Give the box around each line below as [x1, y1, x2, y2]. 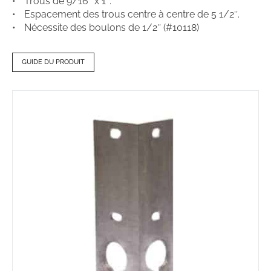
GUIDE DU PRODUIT [22, 58, 85, 67]
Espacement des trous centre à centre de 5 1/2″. [24, 8, 240, 21]
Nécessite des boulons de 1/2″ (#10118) [24, 22, 199, 34]
